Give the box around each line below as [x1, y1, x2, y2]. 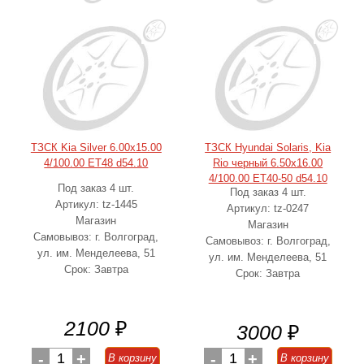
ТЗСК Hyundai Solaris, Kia [205, 141, 331, 154]
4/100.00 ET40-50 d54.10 [208, 172, 327, 184]
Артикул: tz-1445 [54, 198, 137, 210]
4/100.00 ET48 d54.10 [44, 157, 149, 169]
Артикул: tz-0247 [227, 202, 310, 214]
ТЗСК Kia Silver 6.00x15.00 [30, 141, 162, 154]
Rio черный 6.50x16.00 [213, 157, 323, 169]
